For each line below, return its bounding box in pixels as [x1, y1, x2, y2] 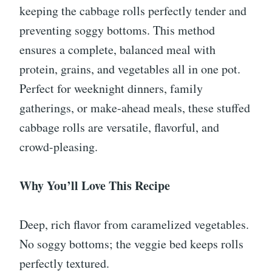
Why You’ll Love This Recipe [19, 177, 170, 195]
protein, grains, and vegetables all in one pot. [19, 61, 240, 78]
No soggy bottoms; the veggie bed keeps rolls [19, 236, 243, 253]
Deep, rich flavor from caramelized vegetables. [19, 216, 249, 233]
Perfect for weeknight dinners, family [19, 80, 203, 97]
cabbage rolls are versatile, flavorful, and [19, 119, 219, 136]
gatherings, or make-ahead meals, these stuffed [19, 100, 250, 117]
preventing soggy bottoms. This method [19, 22, 215, 39]
